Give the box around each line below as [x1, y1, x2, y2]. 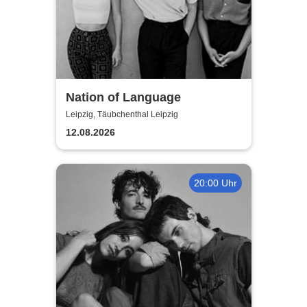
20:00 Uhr [193, 177, 237, 188]
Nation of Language [65, 90, 181, 104]
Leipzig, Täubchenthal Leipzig [65, 110, 178, 120]
